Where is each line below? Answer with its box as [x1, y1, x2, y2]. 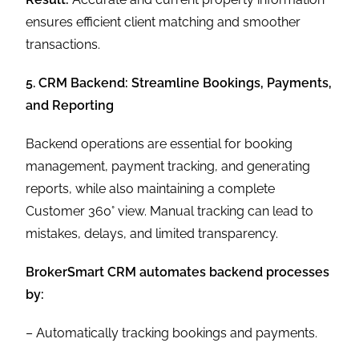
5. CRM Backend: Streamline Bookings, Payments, [26, 75, 333, 91]
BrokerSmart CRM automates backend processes [26, 264, 330, 280]
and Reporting [26, 97, 115, 113]
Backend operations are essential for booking [26, 135, 293, 151]
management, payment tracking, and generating [26, 158, 311, 174]
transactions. [26, 36, 101, 52]
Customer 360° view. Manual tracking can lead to [26, 203, 314, 219]
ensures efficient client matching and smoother [26, 14, 301, 30]
